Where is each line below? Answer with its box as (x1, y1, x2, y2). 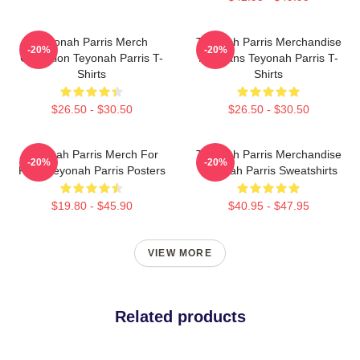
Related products (114, 308, 246, 326)
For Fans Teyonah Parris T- (198, 51, 338, 65)
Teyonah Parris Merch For (25, 148, 158, 162)
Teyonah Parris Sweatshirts (199, 164, 337, 178)
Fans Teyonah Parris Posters (18, 164, 166, 178)
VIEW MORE (148, 247, 212, 260)
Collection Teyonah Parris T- (20, 51, 163, 65)
